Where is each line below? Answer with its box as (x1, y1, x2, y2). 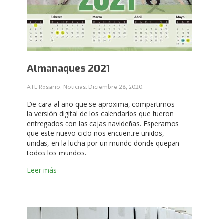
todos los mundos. (27, 148, 86, 157)
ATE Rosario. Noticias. (27, 83, 88, 91)
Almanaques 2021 (27, 62, 109, 75)
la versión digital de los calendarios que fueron (27, 109, 174, 118)
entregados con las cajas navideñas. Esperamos (27, 119, 179, 128)
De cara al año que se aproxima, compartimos (27, 99, 175, 109)
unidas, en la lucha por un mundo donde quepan (27, 138, 179, 148)
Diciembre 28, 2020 (88, 83, 142, 91)
